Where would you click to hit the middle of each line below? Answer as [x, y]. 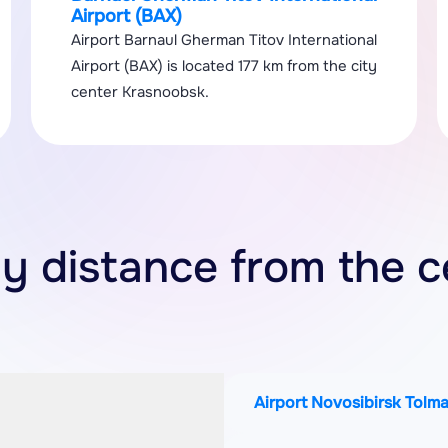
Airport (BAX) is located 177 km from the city [223, 66]
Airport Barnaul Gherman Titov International [223, 40]
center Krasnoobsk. [139, 92]
